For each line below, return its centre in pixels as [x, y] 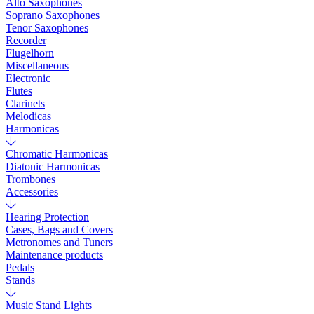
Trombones [30, 179]
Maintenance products [54, 255]
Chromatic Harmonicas [57, 154]
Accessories [32, 192]
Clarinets [25, 103]
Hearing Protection [47, 217]
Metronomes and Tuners [59, 242]
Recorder [26, 40]
